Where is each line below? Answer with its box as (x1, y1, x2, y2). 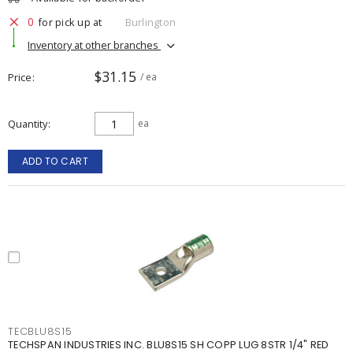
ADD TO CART (21, 154, 89, 168)
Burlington (124, 14, 176, 29)
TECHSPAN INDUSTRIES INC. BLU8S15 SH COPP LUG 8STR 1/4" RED (8, 338, 329, 351)
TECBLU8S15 (8, 325, 72, 338)
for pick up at (38, 14, 102, 29)
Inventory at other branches (28, 37, 161, 52)
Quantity (8, 117, 47, 131)
